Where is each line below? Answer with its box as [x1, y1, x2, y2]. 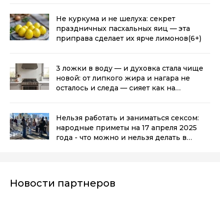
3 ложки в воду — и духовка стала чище [56, 63, 203, 73]
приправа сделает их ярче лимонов [56, 33, 188, 43]
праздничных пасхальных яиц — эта [56, 24, 190, 33]
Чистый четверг [56, 142, 115, 152]
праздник [56, 93, 93, 102]
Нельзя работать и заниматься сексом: [56, 113, 199, 122]
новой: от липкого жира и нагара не [56, 73, 190, 82]
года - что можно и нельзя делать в [56, 133, 187, 142]
